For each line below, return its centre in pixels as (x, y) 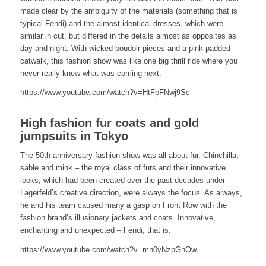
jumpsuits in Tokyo (74, 136)
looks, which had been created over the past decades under (122, 180)
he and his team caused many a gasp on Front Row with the (123, 205)
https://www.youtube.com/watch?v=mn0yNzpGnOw (108, 249)
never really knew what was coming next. (91, 74)
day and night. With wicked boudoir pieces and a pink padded (125, 49)
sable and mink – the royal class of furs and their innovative (123, 168)
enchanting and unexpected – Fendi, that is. (95, 230)
